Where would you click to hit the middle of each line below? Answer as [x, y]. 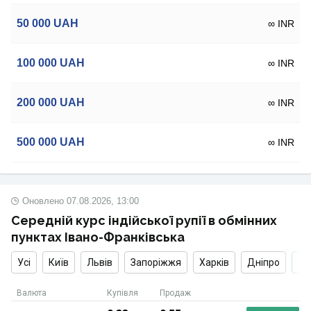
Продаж [175, 293]
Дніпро [263, 262]
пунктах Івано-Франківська [98, 237]
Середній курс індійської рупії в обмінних [144, 220]
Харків [214, 262]
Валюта [32, 293]
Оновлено [43, 201]
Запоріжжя [156, 262]
